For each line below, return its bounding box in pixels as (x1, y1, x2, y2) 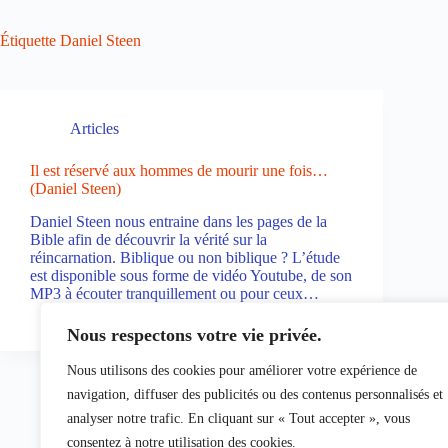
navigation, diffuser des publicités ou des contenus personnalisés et (67, 387, 443, 402)
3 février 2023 (130, 302, 219, 320)
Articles (70, 120, 119, 137)
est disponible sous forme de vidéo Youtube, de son (30, 266, 352, 284)
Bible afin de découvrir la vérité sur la (30, 230, 267, 248)
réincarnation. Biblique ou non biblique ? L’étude (30, 248, 340, 266)
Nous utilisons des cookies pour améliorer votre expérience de (67, 363, 417, 378)
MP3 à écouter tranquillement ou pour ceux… (30, 284, 319, 302)
